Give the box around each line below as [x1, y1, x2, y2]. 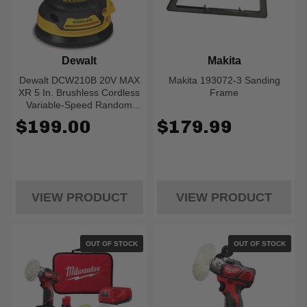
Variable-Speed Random [26, 99, 133, 110]
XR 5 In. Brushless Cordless [19, 87, 140, 98]
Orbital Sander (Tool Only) [23, 112, 136, 123]
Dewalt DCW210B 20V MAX [19, 75, 140, 86]
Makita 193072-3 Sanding [168, 75, 280, 86]
